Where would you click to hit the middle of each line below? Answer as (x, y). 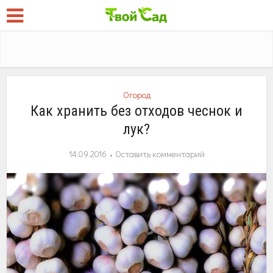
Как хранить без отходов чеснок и (136, 111)
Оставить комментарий (160, 154)
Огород (136, 95)
